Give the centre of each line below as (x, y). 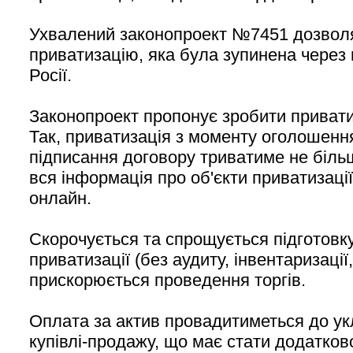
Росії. (50, 75)
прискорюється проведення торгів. (167, 280)
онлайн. (60, 198)
